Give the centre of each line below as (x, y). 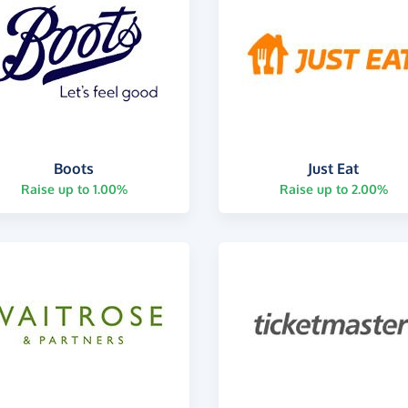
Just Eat (334, 168)
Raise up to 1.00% (74, 189)
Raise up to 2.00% (333, 189)
